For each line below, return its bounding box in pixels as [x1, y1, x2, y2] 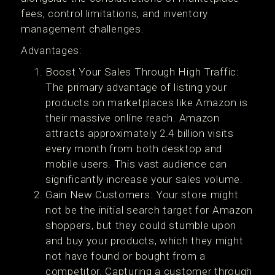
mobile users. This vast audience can [45, 158, 228, 170]
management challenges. [21, 23, 144, 35]
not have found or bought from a [45, 250, 206, 262]
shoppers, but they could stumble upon [45, 219, 236, 231]
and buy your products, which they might [45, 234, 244, 247]
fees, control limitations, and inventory [21, 7, 208, 20]
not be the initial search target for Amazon [45, 204, 254, 216]
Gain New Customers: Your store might [45, 188, 239, 201]
